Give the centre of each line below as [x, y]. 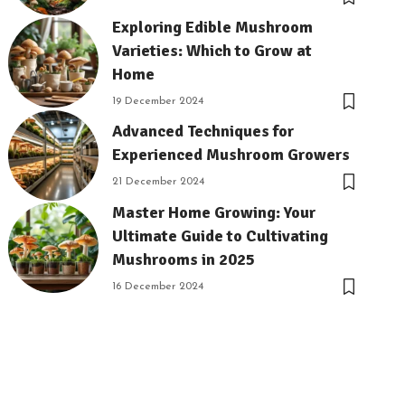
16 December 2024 [158, 286]
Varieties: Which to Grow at [212, 50]
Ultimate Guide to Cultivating [221, 235]
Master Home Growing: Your [214, 212]
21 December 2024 [159, 182]
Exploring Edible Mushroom [213, 27]
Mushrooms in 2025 [184, 259]
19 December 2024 [158, 101]
